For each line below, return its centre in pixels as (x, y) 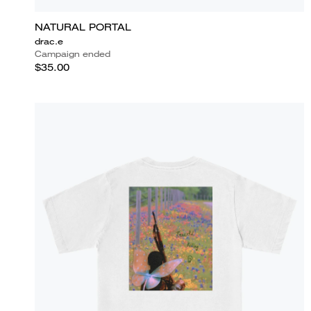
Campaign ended (73, 53)
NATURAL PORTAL (83, 27)
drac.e (49, 41)
